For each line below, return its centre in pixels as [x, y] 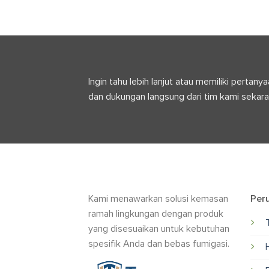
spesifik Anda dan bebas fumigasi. [159, 244]
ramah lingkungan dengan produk [156, 214]
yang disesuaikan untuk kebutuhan [159, 229]
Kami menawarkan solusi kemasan [158, 199]
